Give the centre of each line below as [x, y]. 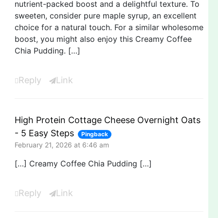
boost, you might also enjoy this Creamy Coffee [103, 39]
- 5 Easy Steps [44, 133]
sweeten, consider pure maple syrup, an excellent [106, 15]
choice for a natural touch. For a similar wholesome [109, 27]
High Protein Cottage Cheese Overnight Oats [108, 120]
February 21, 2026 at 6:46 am [62, 145]
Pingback [95, 134]
